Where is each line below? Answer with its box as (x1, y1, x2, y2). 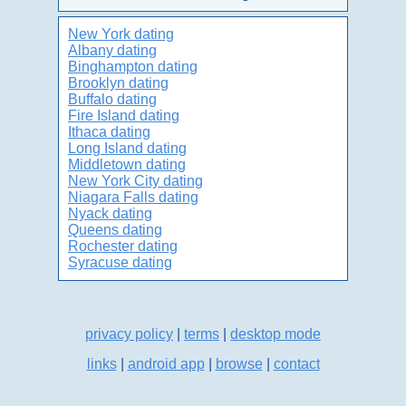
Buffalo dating (68, 92, 157, 107)
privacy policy (85, 326, 173, 342)
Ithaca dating (68, 124, 150, 140)
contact (273, 356, 320, 372)
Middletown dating (68, 157, 186, 172)
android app (127, 356, 205, 372)
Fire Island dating (68, 108, 179, 123)
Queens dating (68, 222, 162, 237)
